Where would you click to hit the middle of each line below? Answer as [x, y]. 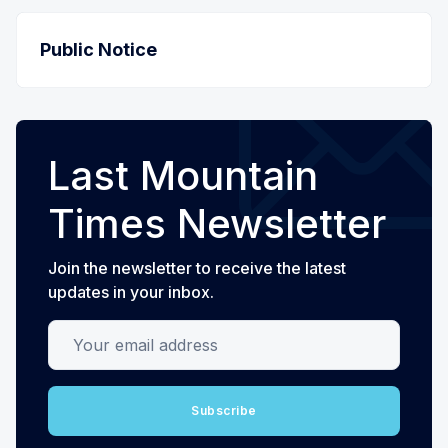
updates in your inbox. [131, 291]
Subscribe [224, 410]
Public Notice [98, 49]
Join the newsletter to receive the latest [197, 267]
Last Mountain [183, 175]
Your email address [120, 331]
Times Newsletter [217, 223]
